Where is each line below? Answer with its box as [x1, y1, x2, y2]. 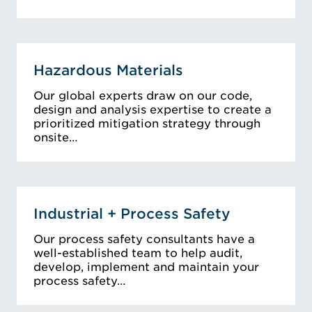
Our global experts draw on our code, [33, 89, 252, 103]
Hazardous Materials [33, 62, 183, 79]
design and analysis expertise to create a [33, 103, 272, 117]
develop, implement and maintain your [33, 260, 259, 274]
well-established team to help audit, [33, 247, 242, 260]
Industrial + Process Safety [33, 205, 231, 223]
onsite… [33, 131, 78, 145]
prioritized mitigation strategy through [33, 117, 260, 131]
